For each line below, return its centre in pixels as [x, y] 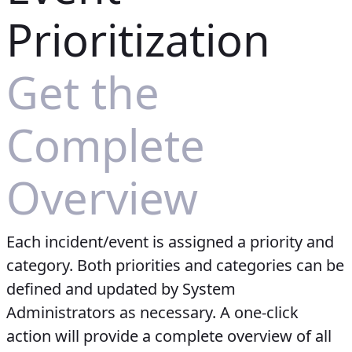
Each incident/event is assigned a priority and [170, 242]
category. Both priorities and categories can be [175, 266]
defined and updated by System [121, 289]
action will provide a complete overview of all [169, 336]
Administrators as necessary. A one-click [152, 313]
